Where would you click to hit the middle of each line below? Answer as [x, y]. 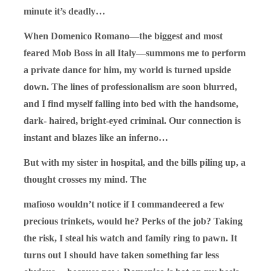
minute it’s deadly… [64, 11]
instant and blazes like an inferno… [96, 137]
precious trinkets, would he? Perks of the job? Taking [133, 221]
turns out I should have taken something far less [121, 255]
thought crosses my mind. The [85, 179]
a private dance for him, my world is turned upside [127, 70]
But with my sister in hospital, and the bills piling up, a [135, 162]
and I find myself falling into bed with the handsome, [131, 103]
